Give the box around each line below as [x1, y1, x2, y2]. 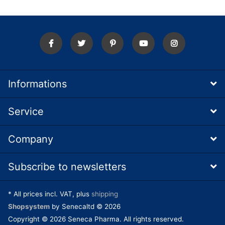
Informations [8, 78, 67, 90]
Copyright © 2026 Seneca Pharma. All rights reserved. [8, 215, 184, 223]
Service [8, 105, 44, 118]
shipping [91, 190, 118, 198]
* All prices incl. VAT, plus [8, 190, 91, 198]
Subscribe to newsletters [8, 161, 126, 173]
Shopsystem [8, 202, 50, 211]
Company [8, 133, 53, 146]
